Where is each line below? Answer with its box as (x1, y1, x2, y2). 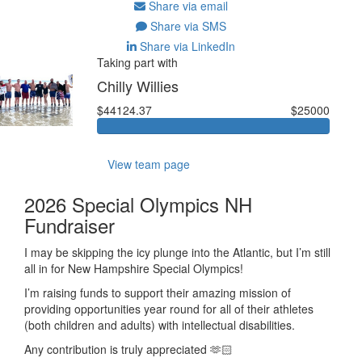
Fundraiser (24, 210, 115, 239)
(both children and (24, 316, 120, 333)
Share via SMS (147, 17, 226, 34)
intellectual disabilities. (179, 316, 298, 333)
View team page (107, 155, 190, 172)
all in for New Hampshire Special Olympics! (24, 259, 246, 276)
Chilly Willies (96, 74, 179, 96)
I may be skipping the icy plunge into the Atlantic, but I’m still (24, 243, 330, 260)
